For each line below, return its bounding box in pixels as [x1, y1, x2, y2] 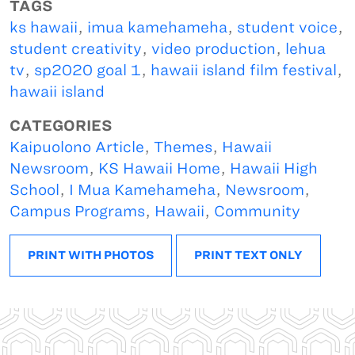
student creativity [10, 40, 142, 58]
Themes [154, 139, 212, 156]
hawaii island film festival [151, 62, 337, 79]
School [10, 181, 59, 199]
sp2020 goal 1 [34, 62, 141, 79]
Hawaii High [230, 160, 318, 177]
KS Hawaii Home [98, 160, 220, 177]
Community [214, 203, 300, 220]
